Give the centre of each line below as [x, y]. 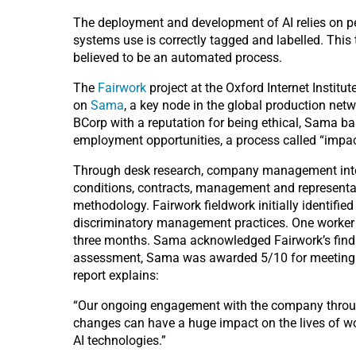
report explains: [116, 275]
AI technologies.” [120, 341]
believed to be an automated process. [178, 58]
